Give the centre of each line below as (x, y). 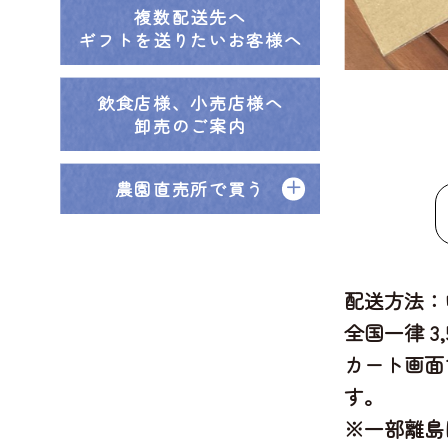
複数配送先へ (190, 16)
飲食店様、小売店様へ (190, 102)
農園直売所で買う (190, 188)
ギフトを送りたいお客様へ (190, 39)
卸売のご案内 (190, 125)
